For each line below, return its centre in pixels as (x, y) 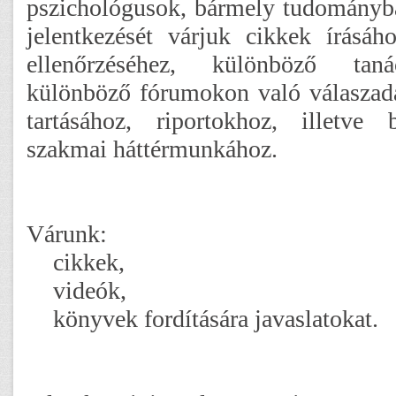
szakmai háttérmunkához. (158, 149)
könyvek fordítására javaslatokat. (216, 319)
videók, (93, 291)
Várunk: (70, 234)
